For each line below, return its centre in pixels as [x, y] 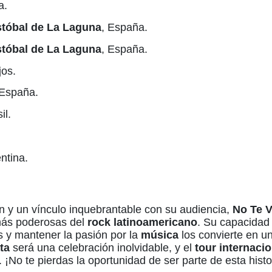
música [160, 235]
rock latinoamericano [142, 222]
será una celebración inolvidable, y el [102, 247]
